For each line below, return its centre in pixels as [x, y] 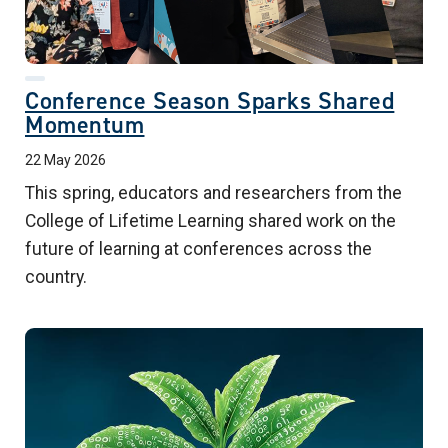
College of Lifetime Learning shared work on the [210, 221]
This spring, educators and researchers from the [213, 193]
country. [56, 277]
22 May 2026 [65, 160]
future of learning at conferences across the [198, 249]
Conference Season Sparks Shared [210, 101]
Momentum [85, 125]
